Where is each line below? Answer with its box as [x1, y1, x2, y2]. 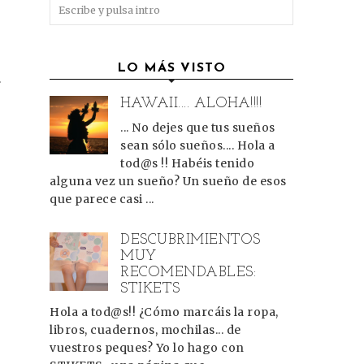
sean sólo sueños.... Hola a [120, 137, 275, 153]
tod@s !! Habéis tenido [120, 155, 255, 171]
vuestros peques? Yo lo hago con [50, 340, 245, 356]
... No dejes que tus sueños [120, 119, 275, 135]
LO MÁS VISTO [117, 62, 226, 75]
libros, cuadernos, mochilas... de [50, 323, 241, 338]
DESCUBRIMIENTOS [120, 232, 261, 248]
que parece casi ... [50, 191, 154, 206]
